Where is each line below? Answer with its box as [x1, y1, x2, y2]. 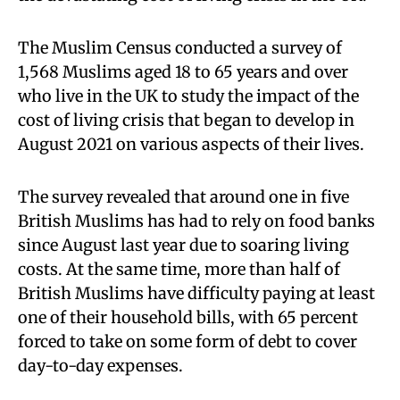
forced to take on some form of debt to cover [18, 331, 357, 352]
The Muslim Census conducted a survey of [18, 37, 342, 58]
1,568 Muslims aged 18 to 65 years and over [18, 62, 348, 82]
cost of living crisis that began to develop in [18, 110, 354, 130]
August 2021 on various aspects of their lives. [18, 134, 364, 154]
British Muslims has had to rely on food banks [18, 211, 375, 231]
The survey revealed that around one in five [18, 187, 349, 207]
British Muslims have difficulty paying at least [18, 283, 375, 304]
